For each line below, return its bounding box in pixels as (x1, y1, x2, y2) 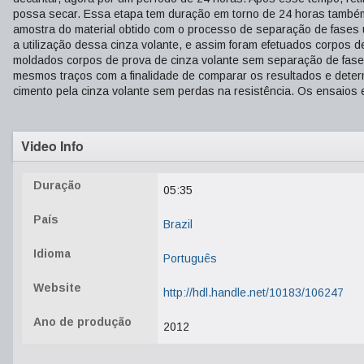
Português (163, 252, 217, 265)
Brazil (163, 218, 193, 231)
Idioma (33, 247, 71, 260)
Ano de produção (33, 315, 132, 328)
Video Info (21, 136, 84, 155)
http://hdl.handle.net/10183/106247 (163, 286, 344, 299)
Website (33, 281, 81, 294)
